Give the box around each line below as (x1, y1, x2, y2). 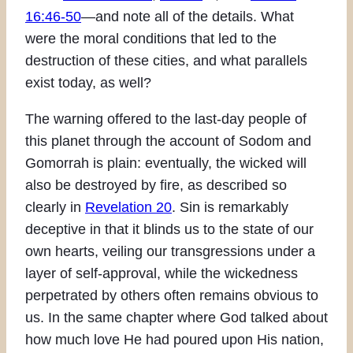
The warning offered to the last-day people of (25, 110, 307, 127)
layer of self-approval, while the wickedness (25, 265, 298, 281)
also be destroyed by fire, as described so (25, 176, 287, 193)
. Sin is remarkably (172, 199, 288, 215)
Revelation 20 (85, 199, 172, 215)
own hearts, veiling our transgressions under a (25, 243, 315, 259)
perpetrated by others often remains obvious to (25, 287, 318, 303)
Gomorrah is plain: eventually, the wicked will (25, 154, 307, 171)
